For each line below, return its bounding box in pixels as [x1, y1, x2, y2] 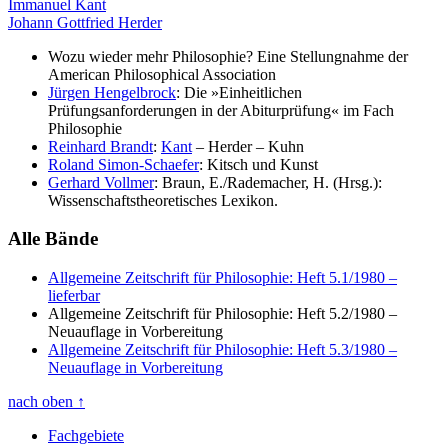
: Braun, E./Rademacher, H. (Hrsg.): [154, 173, 382, 191]
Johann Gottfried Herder [8, 13, 162, 31]
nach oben [8, 393, 73, 411]
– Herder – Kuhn [192, 137, 304, 155]
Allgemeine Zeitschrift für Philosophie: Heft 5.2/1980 [48, 305, 385, 323]
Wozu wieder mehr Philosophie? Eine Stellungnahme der [48, 47, 408, 65]
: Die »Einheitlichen [176, 83, 302, 101]
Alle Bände [8, 228, 98, 250]
